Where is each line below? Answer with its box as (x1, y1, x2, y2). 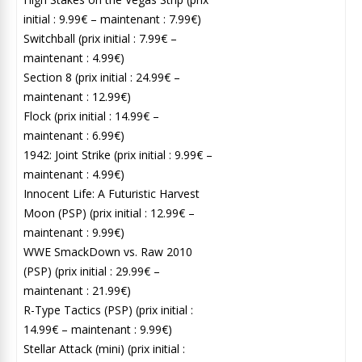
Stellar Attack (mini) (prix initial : (23, 340, 185, 356)
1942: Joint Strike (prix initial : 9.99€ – (23, 146, 213, 162)
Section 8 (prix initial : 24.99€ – (23, 69, 180, 85)
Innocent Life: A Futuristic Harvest (23, 185, 200, 201)
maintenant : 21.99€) (23, 282, 131, 298)
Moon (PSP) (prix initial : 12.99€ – (23, 204, 195, 221)
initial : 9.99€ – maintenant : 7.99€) (23, 11, 201, 27)
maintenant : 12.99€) (23, 88, 131, 104)
